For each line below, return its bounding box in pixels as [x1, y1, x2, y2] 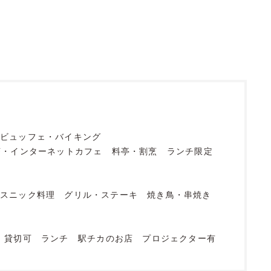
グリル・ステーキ [64, 189, 139, 200]
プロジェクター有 [142, 232, 216, 243]
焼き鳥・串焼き [147, 189, 212, 200]
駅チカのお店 [77, 232, 134, 243]
